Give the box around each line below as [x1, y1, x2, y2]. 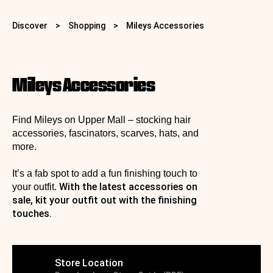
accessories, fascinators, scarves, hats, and [12, 128, 199, 138]
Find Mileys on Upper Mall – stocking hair [12, 115, 191, 125]
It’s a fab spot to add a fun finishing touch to [12, 168, 197, 179]
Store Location [55, 257, 123, 269]
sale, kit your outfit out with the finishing [12, 194, 197, 206]
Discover [12, 21, 48, 30]
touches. [12, 208, 52, 219]
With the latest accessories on [59, 181, 197, 193]
